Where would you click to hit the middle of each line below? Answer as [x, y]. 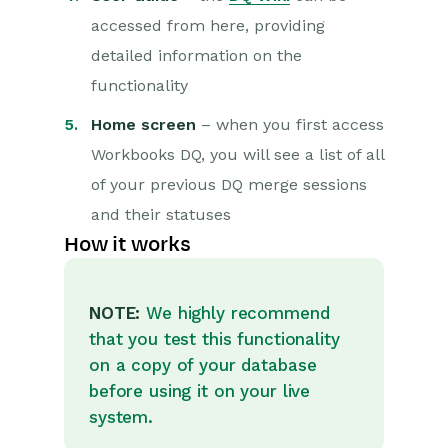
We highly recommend [235, 313]
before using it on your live [200, 391]
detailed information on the [196, 56]
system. [121, 417]
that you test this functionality [214, 339]
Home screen [143, 125]
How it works [127, 244]
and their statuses [161, 215]
